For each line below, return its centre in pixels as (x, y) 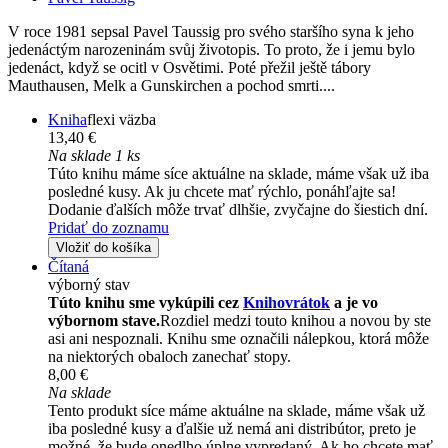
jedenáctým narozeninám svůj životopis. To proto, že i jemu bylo (211, 50)
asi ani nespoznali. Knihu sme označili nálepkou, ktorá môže (238, 339)
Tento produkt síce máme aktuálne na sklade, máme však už (236, 411)
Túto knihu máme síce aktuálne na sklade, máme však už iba (238, 174)
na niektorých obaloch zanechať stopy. (169, 357)
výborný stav (89, 285)
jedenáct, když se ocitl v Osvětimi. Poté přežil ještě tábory (189, 68)
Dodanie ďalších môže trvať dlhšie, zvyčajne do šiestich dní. (238, 210)
